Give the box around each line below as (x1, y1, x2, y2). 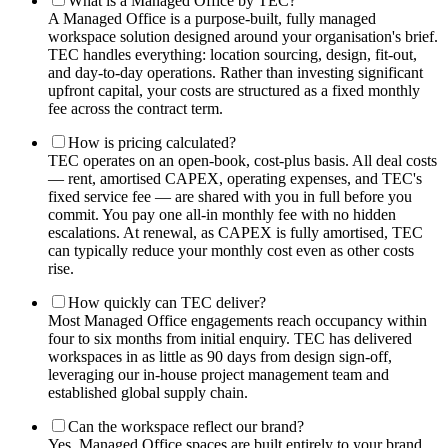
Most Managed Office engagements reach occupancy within (48, 312, 427, 330)
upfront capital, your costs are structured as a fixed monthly (48, 82, 420, 100)
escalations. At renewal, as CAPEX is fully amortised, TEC (48, 224, 423, 242)
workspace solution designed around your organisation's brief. (48, 28, 438, 46)
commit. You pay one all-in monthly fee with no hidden (48, 206, 396, 224)
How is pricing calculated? (68, 134, 236, 152)
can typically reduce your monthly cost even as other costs (48, 242, 414, 260)
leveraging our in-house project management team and (48, 366, 389, 384)
